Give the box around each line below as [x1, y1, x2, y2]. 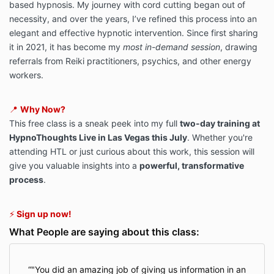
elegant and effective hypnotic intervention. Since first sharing [9, 28, 258, 39]
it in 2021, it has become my [9, 42, 123, 53]
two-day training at [180, 118, 260, 129]
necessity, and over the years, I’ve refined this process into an [9, 13, 257, 24]
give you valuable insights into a [9, 160, 139, 171]
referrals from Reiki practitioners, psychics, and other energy [9, 56, 251, 67]
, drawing [220, 42, 257, 53]
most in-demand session [123, 42, 220, 53]
